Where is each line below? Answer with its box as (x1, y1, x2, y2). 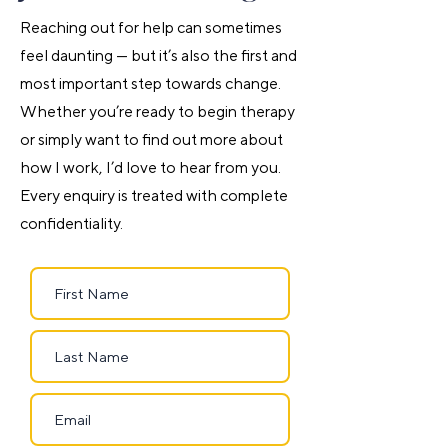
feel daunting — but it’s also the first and (20, 46, 297, 65)
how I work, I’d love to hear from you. (20, 158, 281, 177)
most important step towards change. (20, 74, 281, 93)
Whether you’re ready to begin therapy (20, 102, 295, 121)
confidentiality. (20, 214, 123, 233)
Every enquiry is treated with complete (20, 186, 288, 205)
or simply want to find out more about (20, 130, 283, 149)
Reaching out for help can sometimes (20, 18, 282, 37)
